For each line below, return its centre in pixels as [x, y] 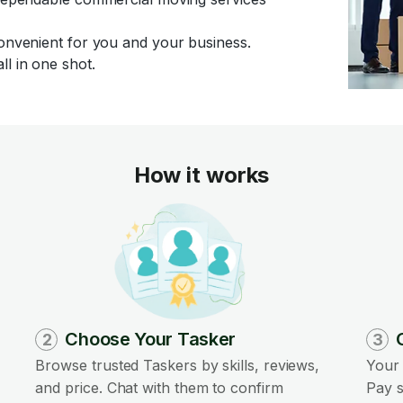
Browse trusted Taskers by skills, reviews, [178, 365]
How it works [201, 175]
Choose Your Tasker [151, 339]
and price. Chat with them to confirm [159, 388]
